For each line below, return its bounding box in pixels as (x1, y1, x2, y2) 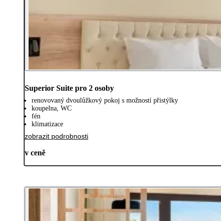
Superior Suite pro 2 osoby (25, 83, 114, 92)
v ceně (25, 148, 45, 157)
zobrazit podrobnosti (25, 132, 88, 140)
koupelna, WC (32, 104, 72, 112)
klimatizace (32, 120, 63, 128)
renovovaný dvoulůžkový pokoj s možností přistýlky (32, 96, 178, 104)
